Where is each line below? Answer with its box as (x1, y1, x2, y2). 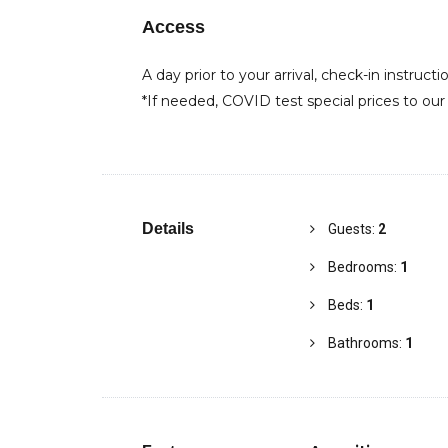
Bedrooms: (327, 259, 400, 275)
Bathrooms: (327, 335, 405, 351)
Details (142, 220, 194, 237)
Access (142, 17, 205, 37)
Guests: (327, 221, 378, 237)
